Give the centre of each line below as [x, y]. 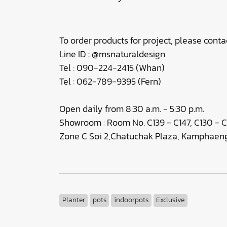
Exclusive [171, 200]
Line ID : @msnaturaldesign [112, 54]
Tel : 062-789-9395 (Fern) [110, 81]
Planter [73, 200]
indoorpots [131, 200]
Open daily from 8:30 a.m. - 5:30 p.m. [132, 109]
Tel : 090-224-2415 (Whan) [112, 68]
